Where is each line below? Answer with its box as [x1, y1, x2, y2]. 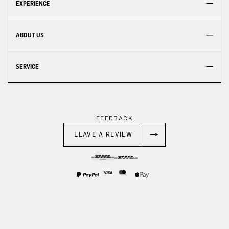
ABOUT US [16, 31, 44, 39]
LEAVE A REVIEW [74, 130, 133, 139]
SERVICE [16, 63, 39, 71]
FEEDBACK [96, 114, 133, 122]
